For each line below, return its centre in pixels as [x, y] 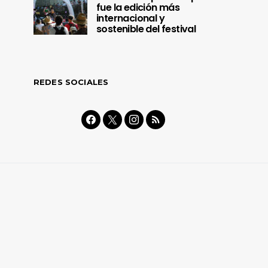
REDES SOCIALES [71, 82]
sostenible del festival [146, 29]
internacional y [131, 19]
